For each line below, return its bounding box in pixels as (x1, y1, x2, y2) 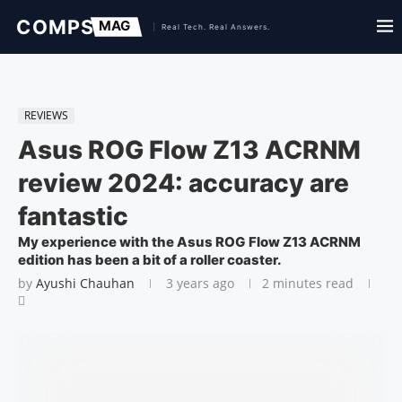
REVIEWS (24, 108, 68, 123)
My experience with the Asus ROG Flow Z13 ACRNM (18, 233, 361, 250)
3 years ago (162, 275, 234, 292)
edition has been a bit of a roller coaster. (18, 251, 282, 268)
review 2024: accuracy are (18, 168, 349, 198)
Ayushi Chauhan (36, 275, 135, 292)
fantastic (18, 201, 128, 232)
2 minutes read (262, 275, 354, 292)
